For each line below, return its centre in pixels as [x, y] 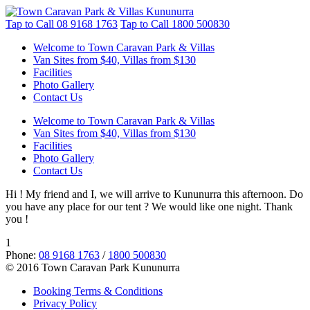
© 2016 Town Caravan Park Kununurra [93, 267]
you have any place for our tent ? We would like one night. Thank [149, 207]
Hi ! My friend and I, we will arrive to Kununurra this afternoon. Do [154, 194]
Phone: [22, 255]
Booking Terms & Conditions [98, 291]
